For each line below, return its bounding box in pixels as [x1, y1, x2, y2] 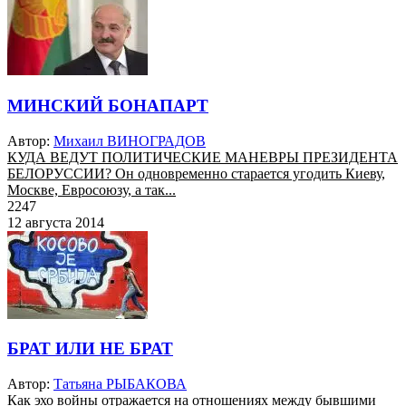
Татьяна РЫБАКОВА [53, 376, 187, 392]
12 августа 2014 [7, 214, 104, 230]
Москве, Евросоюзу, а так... [7, 181, 176, 198]
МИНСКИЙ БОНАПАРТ [7, 95, 208, 115]
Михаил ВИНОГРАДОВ [53, 132, 206, 149]
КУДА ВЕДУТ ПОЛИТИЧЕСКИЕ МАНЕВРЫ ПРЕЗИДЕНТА [7, 149, 398, 165]
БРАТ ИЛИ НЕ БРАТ [7, 339, 173, 359]
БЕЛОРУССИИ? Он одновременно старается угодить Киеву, [7, 165, 385, 181]
